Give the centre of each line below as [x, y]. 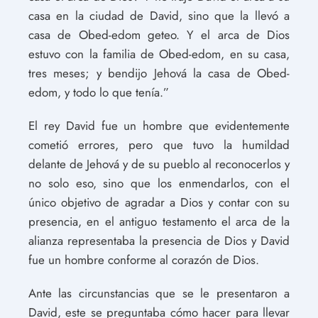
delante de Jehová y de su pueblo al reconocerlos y [159, 164]
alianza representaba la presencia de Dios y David [159, 241]
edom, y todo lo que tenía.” [99, 92]
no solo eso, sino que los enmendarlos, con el [159, 183]
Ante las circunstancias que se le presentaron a [159, 293]
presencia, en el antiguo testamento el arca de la [159, 221]
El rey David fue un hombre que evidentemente [159, 126]
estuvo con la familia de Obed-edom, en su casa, [159, 54]
